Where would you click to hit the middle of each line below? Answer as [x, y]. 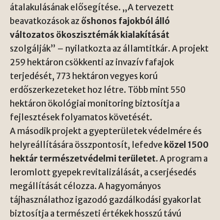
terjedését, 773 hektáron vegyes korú [84, 76]
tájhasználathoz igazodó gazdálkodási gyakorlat [106, 200]
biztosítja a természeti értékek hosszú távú [96, 213]
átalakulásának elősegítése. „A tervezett [92, 7]
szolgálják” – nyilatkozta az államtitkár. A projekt [109, 48]
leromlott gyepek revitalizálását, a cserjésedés [103, 172]
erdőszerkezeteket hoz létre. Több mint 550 [98, 90]
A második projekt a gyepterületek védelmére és [106, 131]
